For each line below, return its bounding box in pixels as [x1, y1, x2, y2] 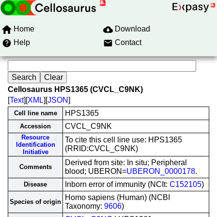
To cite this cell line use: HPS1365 [65, 136, 182, 144]
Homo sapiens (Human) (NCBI [65, 193, 170, 201]
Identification [15, 141, 55, 148]
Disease [24, 181, 47, 188]
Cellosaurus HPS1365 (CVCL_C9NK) [8, 85, 143, 93]
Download [115, 25, 150, 33]
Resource [21, 134, 49, 141]
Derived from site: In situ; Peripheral [65, 158, 187, 167]
